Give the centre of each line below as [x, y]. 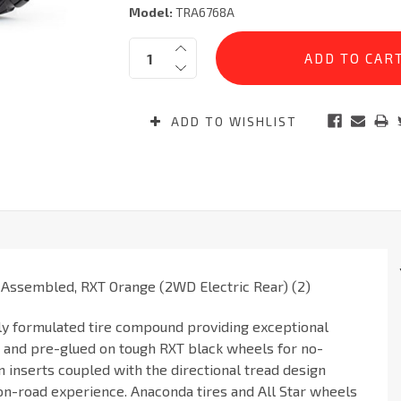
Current [150, 40]
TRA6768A [203, 13]
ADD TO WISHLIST [231, 122]
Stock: [147, 57]
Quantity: [156, 47]
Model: [150, 13]
